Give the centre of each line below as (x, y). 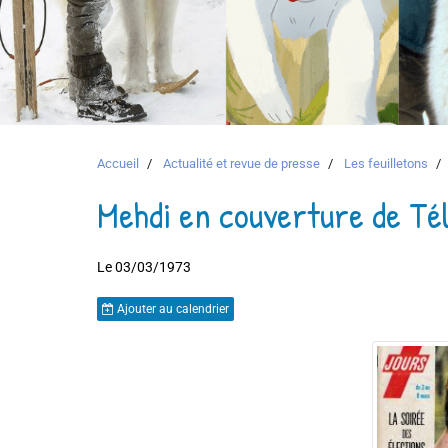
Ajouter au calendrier (171, 309)
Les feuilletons (386, 163)
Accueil (118, 163)
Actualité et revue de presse (241, 163)
